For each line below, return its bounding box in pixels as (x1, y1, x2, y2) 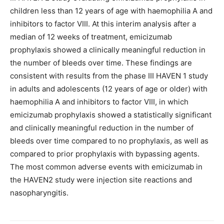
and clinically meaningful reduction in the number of (10, 123, 193, 132)
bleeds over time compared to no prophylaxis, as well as (10, 136, 208, 145)
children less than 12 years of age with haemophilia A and (10, 6, 212, 15)
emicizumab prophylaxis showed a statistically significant (10, 110, 211, 119)
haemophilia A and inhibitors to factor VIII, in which (10, 97, 188, 106)
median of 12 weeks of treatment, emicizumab (10, 32, 172, 41)
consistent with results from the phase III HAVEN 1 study (10, 71, 208, 80)
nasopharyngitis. (10, 188, 68, 197)
